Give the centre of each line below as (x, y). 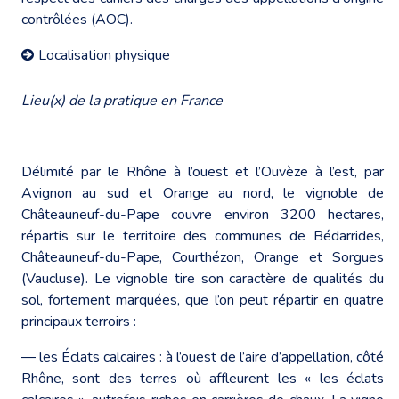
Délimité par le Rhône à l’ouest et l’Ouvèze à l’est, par (203, 171)
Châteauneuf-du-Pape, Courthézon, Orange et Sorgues (203, 257)
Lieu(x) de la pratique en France (122, 100)
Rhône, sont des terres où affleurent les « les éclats (203, 378)
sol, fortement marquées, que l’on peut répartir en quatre (203, 300)
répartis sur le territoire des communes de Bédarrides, (203, 236)
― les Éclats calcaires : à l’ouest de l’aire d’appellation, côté (203, 357)
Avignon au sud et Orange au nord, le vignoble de (203, 193)
